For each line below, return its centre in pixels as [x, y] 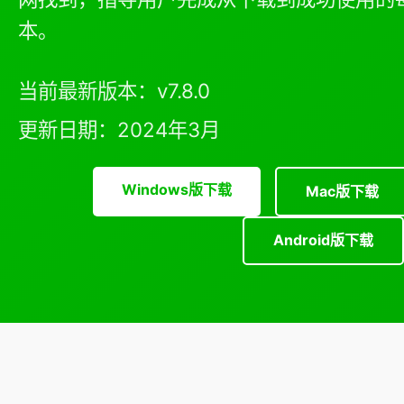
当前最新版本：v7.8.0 [114, 91]
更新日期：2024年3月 [119, 129]
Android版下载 [323, 240]
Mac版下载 [343, 191]
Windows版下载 [177, 189]
